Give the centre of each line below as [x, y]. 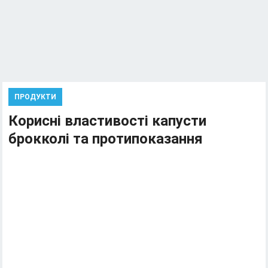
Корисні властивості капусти [108, 121]
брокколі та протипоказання [106, 139]
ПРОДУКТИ [36, 97]
